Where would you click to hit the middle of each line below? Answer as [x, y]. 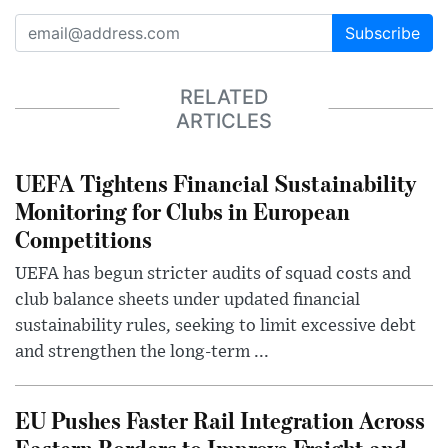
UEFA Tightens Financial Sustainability [215, 183]
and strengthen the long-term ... [142, 352]
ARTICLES [224, 120]
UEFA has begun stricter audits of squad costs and [213, 274]
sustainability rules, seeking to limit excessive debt [215, 326]
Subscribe [382, 33]
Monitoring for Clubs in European [182, 211]
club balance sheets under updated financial [187, 300]
